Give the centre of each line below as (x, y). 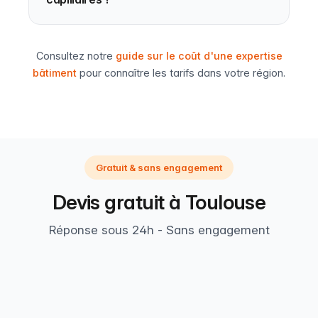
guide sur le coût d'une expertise (199, 56)
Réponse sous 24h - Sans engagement (159, 230)
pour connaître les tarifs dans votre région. (181, 73)
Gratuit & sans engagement (159, 168)
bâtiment (55, 73)
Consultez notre (76, 56)
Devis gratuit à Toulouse (159, 202)
